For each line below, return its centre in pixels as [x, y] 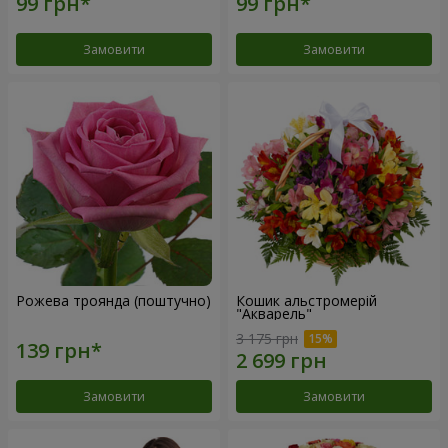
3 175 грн [267, 339]
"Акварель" [274, 313]
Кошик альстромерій [306, 300]
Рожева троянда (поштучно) [113, 300]
